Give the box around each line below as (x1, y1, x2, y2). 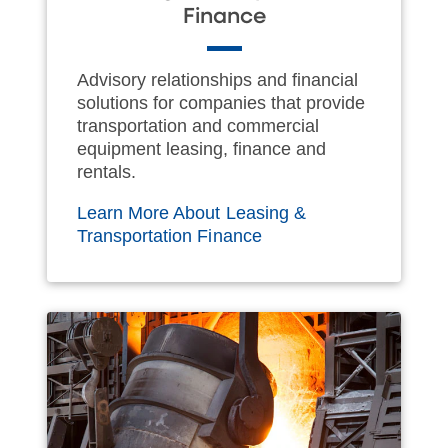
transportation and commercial (77, 115, 319, 136)
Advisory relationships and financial (77, 69, 358, 90)
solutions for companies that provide (77, 92, 365, 113)
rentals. (77, 161, 136, 182)
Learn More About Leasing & (77, 202, 306, 223)
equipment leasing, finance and (77, 138, 326, 159)
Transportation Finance (77, 225, 267, 246)
